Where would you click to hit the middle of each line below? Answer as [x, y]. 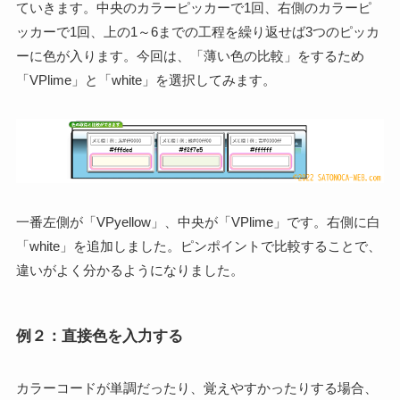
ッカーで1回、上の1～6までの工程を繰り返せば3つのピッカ [197, 31]
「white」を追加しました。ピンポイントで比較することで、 [198, 246]
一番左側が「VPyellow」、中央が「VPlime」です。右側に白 [198, 221]
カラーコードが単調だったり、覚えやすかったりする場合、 [196, 388]
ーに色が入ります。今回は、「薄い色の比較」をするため [190, 55]
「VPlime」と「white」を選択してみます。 [146, 79]
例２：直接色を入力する [99, 336]
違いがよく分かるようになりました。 [129, 270]
